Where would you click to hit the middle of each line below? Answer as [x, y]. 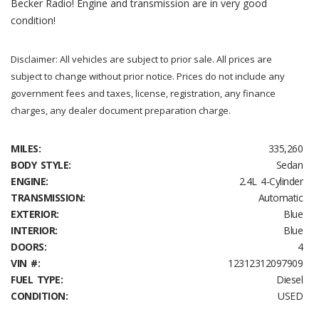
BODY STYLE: [41, 165]
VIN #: [25, 263]
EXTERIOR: [35, 214]
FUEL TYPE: [37, 279]
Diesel [289, 279]
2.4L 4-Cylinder [271, 181]
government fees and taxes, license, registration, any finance [143, 93]
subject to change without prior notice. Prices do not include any [148, 76]
